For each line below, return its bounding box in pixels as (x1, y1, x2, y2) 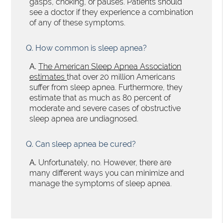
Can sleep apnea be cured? (33, 139, 136, 149)
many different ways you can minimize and (29, 168, 185, 178)
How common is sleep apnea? (33, 43, 147, 53)
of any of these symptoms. (29, 17, 126, 27)
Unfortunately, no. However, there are (36, 157, 172, 167)
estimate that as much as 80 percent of (29, 93, 171, 103)
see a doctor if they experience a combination (29, 7, 194, 17)
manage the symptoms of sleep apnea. (29, 178, 172, 188)
